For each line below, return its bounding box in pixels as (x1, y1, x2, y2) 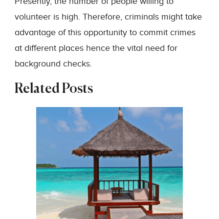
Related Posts (15, 82, 93, 96)
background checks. (15, 58, 92, 69)
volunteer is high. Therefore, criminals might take (15, 11, 202, 22)
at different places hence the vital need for (15, 43, 177, 53)
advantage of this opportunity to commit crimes (15, 27, 196, 38)
